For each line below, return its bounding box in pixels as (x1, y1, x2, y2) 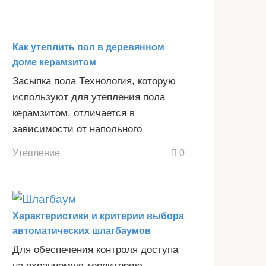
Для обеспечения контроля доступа (12, 244, 178, 256)
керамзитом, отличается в (12, 107, 135, 119)
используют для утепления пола (12, 91, 165, 103)
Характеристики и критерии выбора (12, 211, 184, 221)
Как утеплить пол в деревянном (12, 42, 164, 52)
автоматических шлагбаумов (12, 226, 151, 236)
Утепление (12, 147, 60, 159)
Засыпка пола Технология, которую (12, 75, 176, 87)
